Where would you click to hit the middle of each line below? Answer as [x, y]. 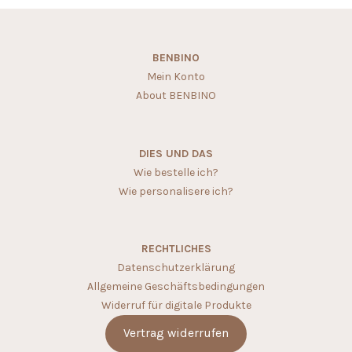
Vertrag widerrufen [176, 334]
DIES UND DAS [176, 153]
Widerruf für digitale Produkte [176, 305]
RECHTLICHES [176, 248]
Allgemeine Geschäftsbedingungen [176, 286]
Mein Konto [176, 76]
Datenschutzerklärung [176, 267]
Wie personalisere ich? [176, 191]
